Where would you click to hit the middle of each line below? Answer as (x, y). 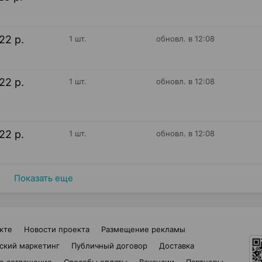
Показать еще (43, 178)
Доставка (176, 246)
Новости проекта (57, 229)
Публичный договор (109, 246)
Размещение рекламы (143, 229)
